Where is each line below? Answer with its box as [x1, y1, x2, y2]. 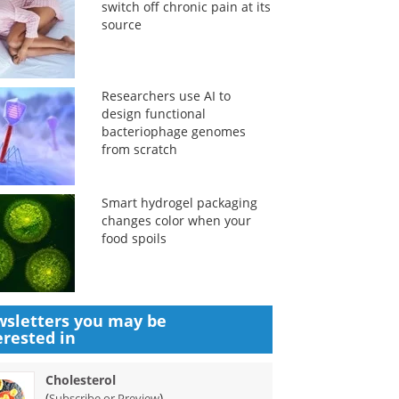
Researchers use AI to [101, 87, 231, 104]
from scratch [101, 141, 177, 158]
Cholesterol [45, 371, 117, 388]
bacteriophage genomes [101, 123, 246, 140]
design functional [101, 105, 206, 122]
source [101, 16, 142, 33]
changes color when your [101, 212, 251, 229]
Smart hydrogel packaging [101, 194, 257, 211]
